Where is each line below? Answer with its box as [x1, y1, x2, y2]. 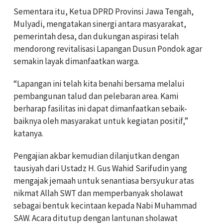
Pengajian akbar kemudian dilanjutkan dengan [13, 150, 179, 161]
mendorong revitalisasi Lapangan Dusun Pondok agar [13, 43, 202, 54]
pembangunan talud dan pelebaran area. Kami [13, 90, 178, 102]
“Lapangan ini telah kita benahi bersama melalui [13, 78, 184, 89]
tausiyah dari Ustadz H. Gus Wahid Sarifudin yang [13, 162, 187, 174]
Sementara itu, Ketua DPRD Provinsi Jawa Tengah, [13, 5, 194, 17]
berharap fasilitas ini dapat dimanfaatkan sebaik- [13, 103, 187, 114]
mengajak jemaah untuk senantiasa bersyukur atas [13, 175, 194, 186]
